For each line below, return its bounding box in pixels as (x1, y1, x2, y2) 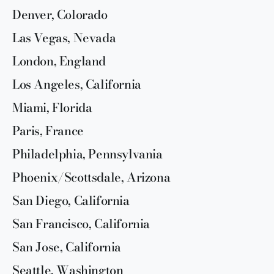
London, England (12, 51, 106, 70)
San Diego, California (12, 190, 130, 210)
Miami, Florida (12, 97, 92, 117)
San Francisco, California (12, 213, 150, 233)
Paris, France (12, 120, 84, 140)
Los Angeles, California (12, 74, 141, 94)
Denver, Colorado (12, 4, 108, 24)
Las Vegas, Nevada (12, 28, 116, 47)
